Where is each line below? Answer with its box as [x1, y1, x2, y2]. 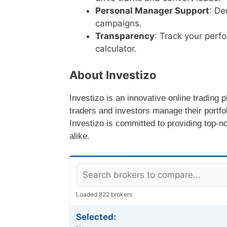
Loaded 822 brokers [76, 191, 132, 199]
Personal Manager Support [95, 6, 209, 16]
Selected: [76, 212, 116, 222]
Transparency [95, 31, 155, 42]
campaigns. [95, 18, 142, 29]
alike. [69, 131, 90, 141]
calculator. [95, 44, 137, 54]
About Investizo [69, 68, 157, 82]
